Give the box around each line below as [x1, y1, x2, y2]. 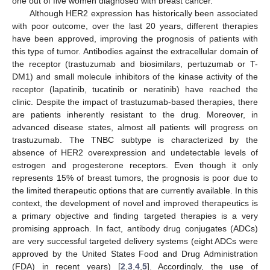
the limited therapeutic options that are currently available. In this [12, 185, 258, 195]
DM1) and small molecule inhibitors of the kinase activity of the [12, 71, 258, 81]
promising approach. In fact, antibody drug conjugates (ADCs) [12, 223, 258, 233]
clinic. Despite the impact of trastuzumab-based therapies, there [12, 96, 258, 107]
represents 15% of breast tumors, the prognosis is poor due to [12, 172, 258, 183]
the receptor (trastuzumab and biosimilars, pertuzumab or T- [12, 58, 258, 69]
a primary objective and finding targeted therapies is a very [12, 210, 258, 221]
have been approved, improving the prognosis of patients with [12, 33, 258, 43]
